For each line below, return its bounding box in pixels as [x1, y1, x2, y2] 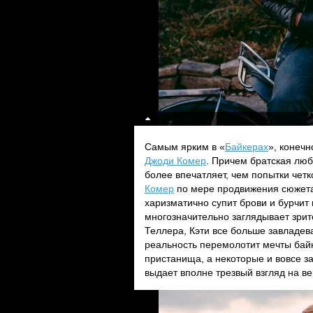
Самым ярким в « [145, 141, 225, 152]
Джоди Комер [145, 155, 206, 166]
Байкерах [225, 141, 268, 152]
